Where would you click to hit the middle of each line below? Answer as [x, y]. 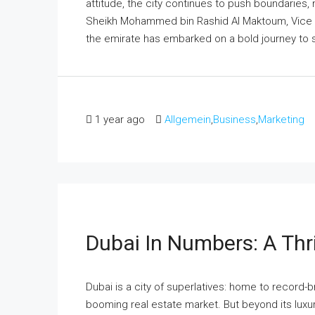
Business [234, 119]
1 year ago [120, 119]
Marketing [281, 119]
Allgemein [188, 119]
